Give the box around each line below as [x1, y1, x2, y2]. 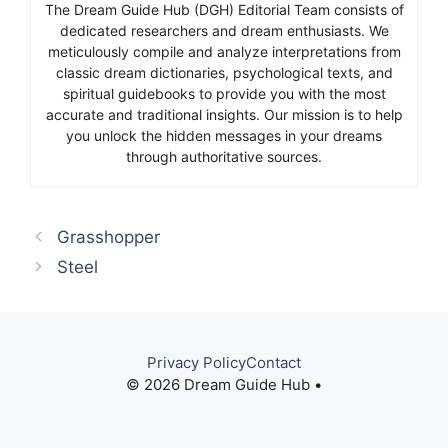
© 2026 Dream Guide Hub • [126, 374, 322, 394]
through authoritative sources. [126, 147, 322, 165]
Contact [246, 352, 301, 372]
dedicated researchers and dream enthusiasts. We [59, 21, 389, 39]
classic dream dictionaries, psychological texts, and [55, 63, 393, 81]
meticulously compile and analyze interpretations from [47, 42, 401, 60]
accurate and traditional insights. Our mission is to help [45, 105, 403, 123]
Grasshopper [57, 226, 161, 247]
